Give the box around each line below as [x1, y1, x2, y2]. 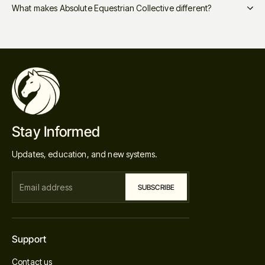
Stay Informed [12, 122, 101, 140]
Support [12, 232, 47, 245]
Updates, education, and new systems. [12, 148, 158, 159]
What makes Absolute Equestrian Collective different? [12, 2, 212, 13]
